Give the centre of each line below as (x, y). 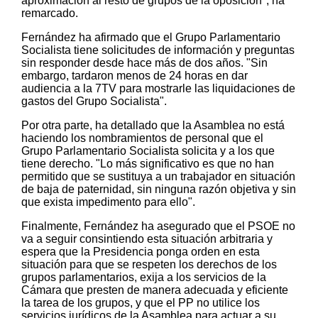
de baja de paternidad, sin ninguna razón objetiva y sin (159, 190)
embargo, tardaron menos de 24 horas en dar (135, 76)
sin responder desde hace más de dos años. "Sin (144, 63)
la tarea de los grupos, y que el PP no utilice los (141, 303)
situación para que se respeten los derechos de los (149, 265)
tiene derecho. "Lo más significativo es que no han (148, 164)
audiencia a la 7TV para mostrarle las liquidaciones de (158, 89)
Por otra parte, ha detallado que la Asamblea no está (153, 126)
